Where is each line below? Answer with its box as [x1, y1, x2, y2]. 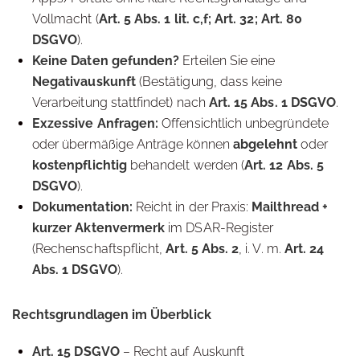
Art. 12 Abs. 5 [244, 157, 324, 173]
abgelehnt [232, 137, 298, 152]
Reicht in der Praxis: [132, 199, 252, 215]
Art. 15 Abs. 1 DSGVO [208, 95, 337, 110]
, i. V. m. [239, 241, 284, 256]
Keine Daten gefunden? [32, 53, 180, 68]
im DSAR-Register [165, 220, 274, 235]
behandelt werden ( [126, 157, 245, 173]
